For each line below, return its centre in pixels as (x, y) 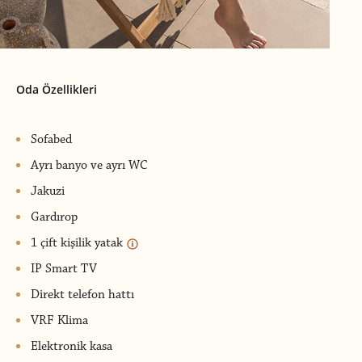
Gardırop (54, 217)
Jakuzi (48, 191)
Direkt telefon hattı (82, 294)
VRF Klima (59, 320)
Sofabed (51, 139)
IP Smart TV (64, 268)
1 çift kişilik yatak (78, 242)
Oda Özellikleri (57, 89)
